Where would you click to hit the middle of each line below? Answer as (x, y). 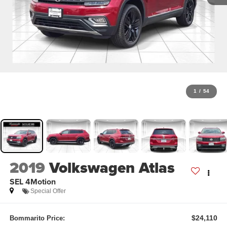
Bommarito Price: (37, 218)
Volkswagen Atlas (112, 167)
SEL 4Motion (32, 181)
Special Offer (48, 191)
